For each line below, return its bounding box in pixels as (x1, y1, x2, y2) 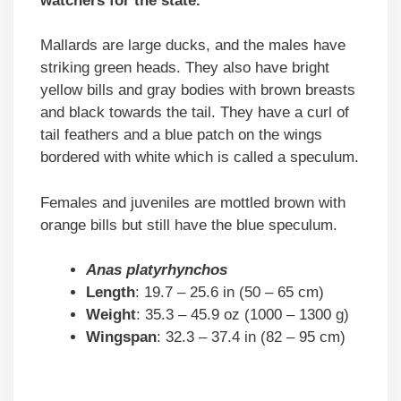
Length (86, 284, 135, 302)
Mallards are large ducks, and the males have (40, 37, 346, 55)
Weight (86, 306, 136, 324)
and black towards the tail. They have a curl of (40, 104, 349, 122)
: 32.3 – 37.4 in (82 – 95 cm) (157, 328, 346, 346)
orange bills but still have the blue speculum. (40, 216, 337, 234)
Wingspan (86, 328, 157, 346)
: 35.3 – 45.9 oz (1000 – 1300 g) (136, 306, 349, 324)
